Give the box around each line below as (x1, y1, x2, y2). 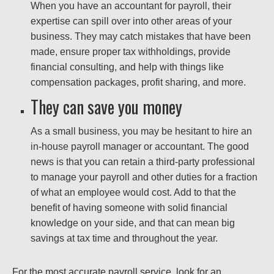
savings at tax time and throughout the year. (31, 233, 218, 244)
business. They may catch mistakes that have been (31, 31, 251, 42)
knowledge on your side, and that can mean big (31, 218, 235, 229)
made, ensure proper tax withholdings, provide (31, 46, 231, 57)
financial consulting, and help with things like (31, 62, 224, 73)
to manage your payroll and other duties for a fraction (31, 172, 257, 183)
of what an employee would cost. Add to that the (31, 187, 236, 198)
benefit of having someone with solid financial (31, 202, 228, 213)
